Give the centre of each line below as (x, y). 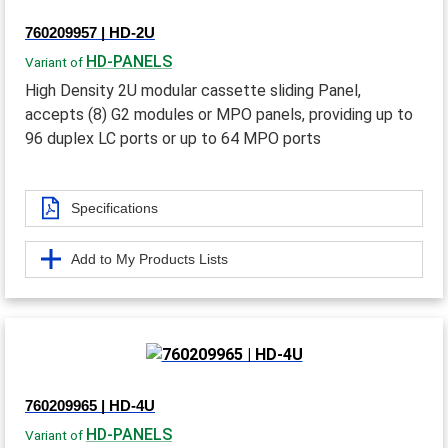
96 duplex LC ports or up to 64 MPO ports (173, 138)
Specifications (114, 207)
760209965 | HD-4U (90, 406)
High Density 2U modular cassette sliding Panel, (193, 90)
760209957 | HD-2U (90, 32)
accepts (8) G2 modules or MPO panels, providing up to (219, 114)
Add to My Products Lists (149, 258)
